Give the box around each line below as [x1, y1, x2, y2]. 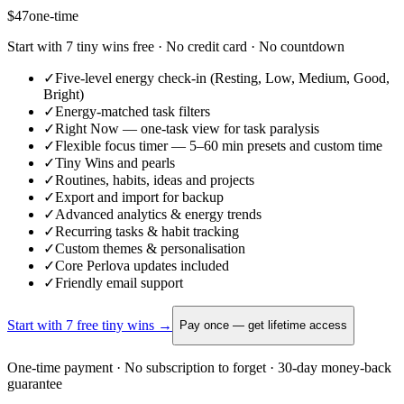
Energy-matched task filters [55, 103, 210, 119]
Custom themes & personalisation [55, 240, 245, 256]
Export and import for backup [55, 188, 224, 205]
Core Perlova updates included [55, 257, 229, 273]
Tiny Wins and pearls [55, 154, 175, 170]
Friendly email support [55, 274, 183, 290]
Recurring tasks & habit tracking [55, 223, 239, 239]
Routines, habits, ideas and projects [55, 171, 254, 188]
